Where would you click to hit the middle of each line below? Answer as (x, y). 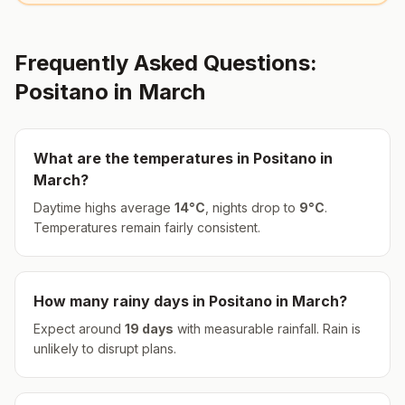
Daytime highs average (104, 207)
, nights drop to (252, 207)
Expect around (79, 329)
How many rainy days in (121, 301)
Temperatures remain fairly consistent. (147, 227)
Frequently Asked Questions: (166, 63)
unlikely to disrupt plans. (105, 348)
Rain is (340, 329)
